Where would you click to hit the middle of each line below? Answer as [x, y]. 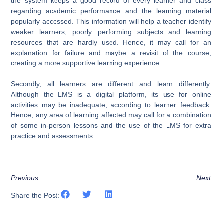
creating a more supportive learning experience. [86, 63]
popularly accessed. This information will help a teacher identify [111, 21]
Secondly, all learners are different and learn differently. [111, 83]
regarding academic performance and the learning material [111, 11]
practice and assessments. [53, 136]
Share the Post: [35, 195]
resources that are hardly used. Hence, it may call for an [111, 42]
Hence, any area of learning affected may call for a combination [111, 115]
